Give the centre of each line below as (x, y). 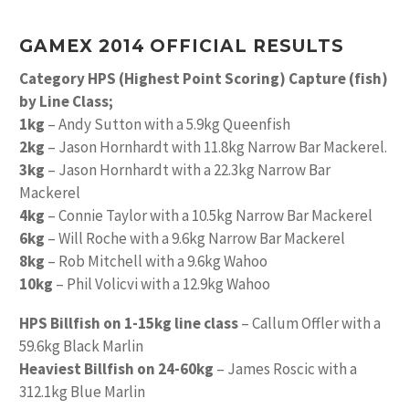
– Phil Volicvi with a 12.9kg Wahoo (162, 283)
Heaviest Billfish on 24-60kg (116, 369)
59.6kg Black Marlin (81, 346)
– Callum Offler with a (309, 324)
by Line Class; (66, 101)
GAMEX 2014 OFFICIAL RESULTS (182, 47)
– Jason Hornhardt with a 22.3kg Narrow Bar (188, 169)
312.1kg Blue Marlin (82, 392)
